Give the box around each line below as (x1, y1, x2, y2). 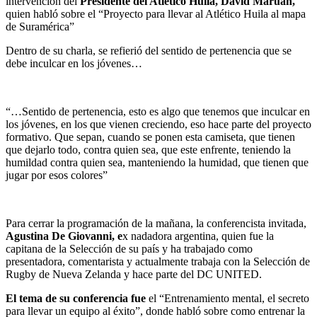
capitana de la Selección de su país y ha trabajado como (6, 242, 253, 255)
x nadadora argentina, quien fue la (122, 229, 274, 242)
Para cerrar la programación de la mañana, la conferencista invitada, (6, 217, 306, 229)
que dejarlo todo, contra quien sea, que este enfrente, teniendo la (6, 143, 291, 156)
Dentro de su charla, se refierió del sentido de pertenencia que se (6, 44, 292, 57)
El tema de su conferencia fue (6, 292, 149, 304)
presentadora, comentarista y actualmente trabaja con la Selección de (6, 255, 310, 267)
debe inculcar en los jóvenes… (6, 57, 142, 69)
